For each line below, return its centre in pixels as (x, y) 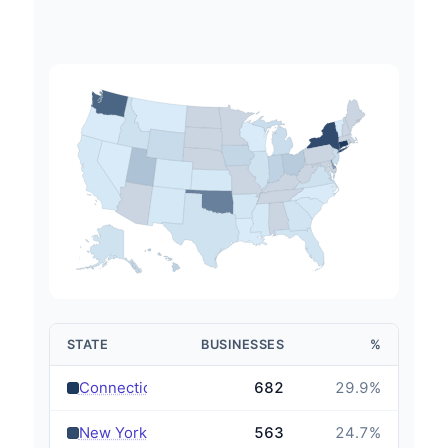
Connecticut (121, 387)
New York (112, 432)
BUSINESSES (243, 344)
